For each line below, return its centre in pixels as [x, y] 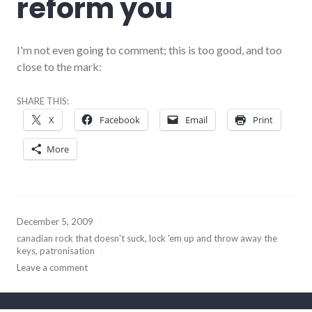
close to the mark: [59, 66]
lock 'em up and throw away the [213, 238]
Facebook [120, 119]
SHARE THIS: [43, 101]
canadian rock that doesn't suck [81, 238]
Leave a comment [52, 267]
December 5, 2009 [55, 221]
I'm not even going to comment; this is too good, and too [149, 49]
